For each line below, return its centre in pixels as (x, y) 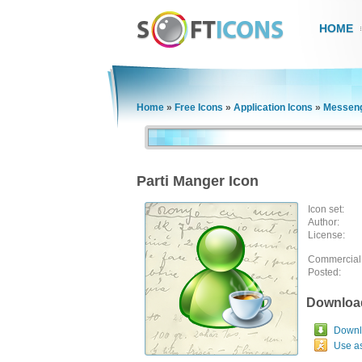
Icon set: (326, 209)
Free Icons (199, 107)
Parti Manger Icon (198, 181)
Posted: (324, 272)
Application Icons (273, 107)
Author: (324, 222)
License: (326, 235)
